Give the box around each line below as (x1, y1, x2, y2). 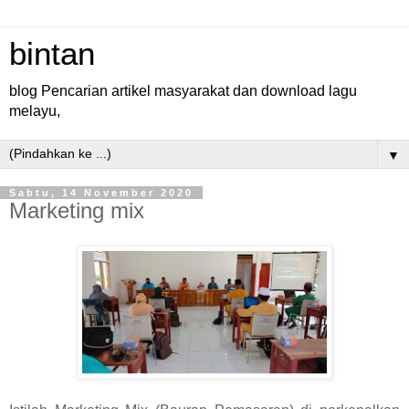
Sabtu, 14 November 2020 (9, 187, 194, 198)
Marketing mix (9, 198, 144, 223)
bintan (9, 37, 95, 71)
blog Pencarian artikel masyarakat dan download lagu (9, 83, 357, 99)
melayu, (9, 103, 60, 119)
